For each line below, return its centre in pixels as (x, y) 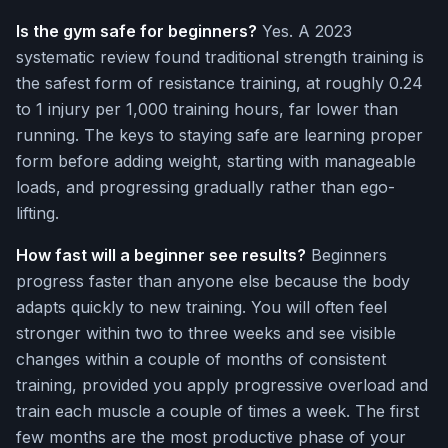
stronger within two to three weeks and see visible (206, 333)
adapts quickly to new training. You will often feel (201, 307)
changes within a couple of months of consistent (201, 359)
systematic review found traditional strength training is (220, 57)
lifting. (37, 213)
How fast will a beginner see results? (161, 255)
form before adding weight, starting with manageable (216, 161)
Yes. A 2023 (304, 31)
